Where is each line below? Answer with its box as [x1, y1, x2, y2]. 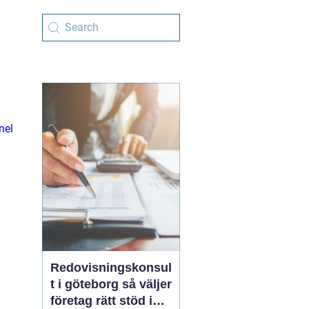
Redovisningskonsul [50, 261, 172, 275]
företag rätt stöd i [50, 294, 152, 308]
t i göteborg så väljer [50, 277, 122, 291]
